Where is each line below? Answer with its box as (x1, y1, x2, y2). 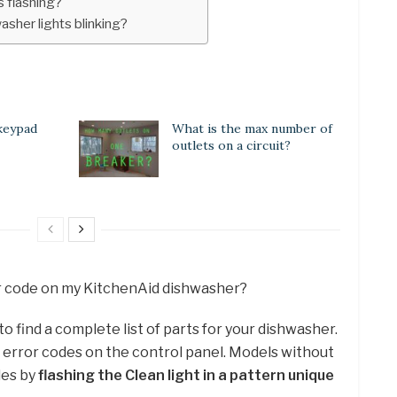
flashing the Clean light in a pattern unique (38, 367, 334, 385)
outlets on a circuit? (172, 136, 291, 153)
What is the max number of (172, 120, 332, 136)
